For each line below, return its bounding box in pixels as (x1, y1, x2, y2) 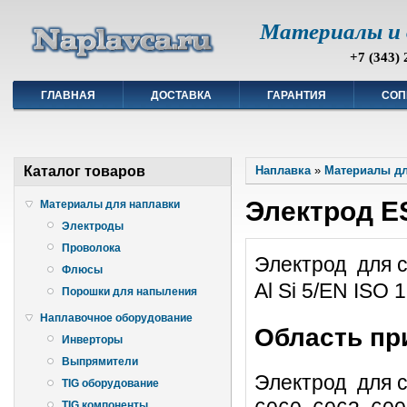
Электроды (62, 219, 124, 233)
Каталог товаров (24, 164, 145, 180)
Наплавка (255, 164, 311, 178)
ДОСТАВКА (151, 89, 212, 103)
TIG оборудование (62, 377, 159, 391)
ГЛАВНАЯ (41, 89, 95, 103)
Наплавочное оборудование (40, 311, 193, 324)
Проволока (62, 241, 121, 254)
